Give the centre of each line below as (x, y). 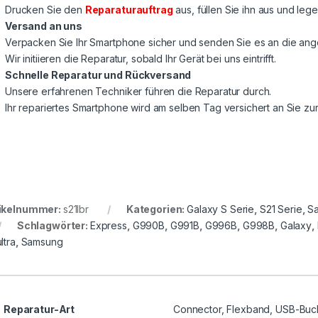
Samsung (42, 242)
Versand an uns (44, 26)
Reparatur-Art (39, 309)
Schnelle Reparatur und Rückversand (98, 75)
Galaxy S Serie (221, 209)
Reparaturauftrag (129, 10)
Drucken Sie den (45, 10)
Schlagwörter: (53, 226)
